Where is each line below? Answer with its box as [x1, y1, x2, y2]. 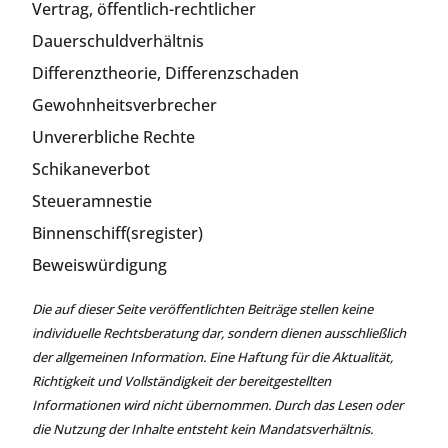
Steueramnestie [32, 189, 152, 212]
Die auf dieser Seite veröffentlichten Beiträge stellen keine [32, 299, 373, 318]
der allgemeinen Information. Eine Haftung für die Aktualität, [32, 347, 393, 366]
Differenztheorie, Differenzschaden [32, 61, 299, 84]
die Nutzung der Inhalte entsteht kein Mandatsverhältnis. [32, 419, 373, 438]
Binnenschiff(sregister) [32, 221, 203, 244]
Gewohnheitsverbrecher [32, 93, 217, 116]
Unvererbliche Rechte [32, 125, 195, 148]
